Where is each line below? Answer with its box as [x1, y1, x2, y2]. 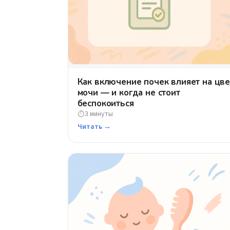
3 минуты [84, 109, 113, 120]
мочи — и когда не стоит [77, 87, 180, 99]
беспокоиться [77, 98, 134, 110]
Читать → [77, 122, 111, 132]
